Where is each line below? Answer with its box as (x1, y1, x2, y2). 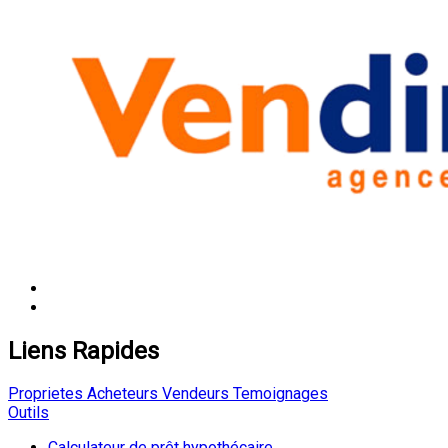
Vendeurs (158, 384, 229, 404)
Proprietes (8, 384, 83, 404)
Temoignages (229, 384, 328, 404)
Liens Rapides (8, 336, 159, 365)
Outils (8, 403, 49, 423)
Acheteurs (83, 384, 158, 404)
